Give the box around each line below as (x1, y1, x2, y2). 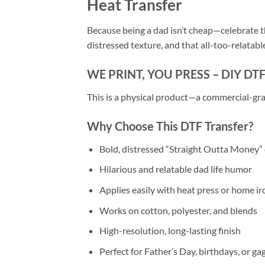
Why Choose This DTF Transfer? (87, 118, 253, 133)
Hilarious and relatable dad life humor (99, 163, 252, 175)
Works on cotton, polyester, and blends (99, 204, 257, 216)
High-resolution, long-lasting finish (99, 225, 241, 237)
